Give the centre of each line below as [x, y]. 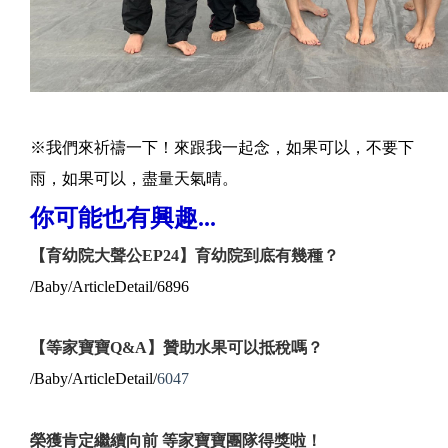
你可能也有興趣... [123, 217]
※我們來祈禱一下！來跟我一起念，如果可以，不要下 [222, 147]
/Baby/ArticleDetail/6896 [109, 286]
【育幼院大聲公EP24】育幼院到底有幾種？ [184, 255]
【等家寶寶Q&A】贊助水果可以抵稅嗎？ [176, 347]
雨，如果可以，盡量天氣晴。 [134, 178]
